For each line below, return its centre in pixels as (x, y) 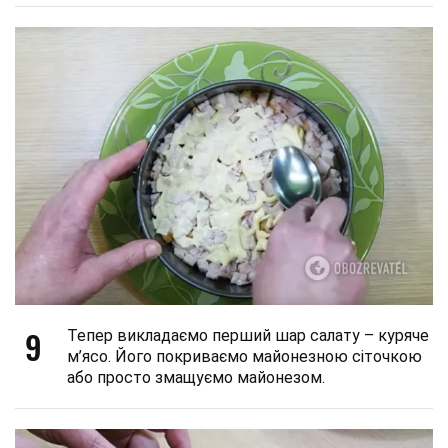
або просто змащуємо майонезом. (196, 378)
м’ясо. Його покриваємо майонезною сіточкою (244, 357)
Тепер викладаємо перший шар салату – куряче (248, 336)
